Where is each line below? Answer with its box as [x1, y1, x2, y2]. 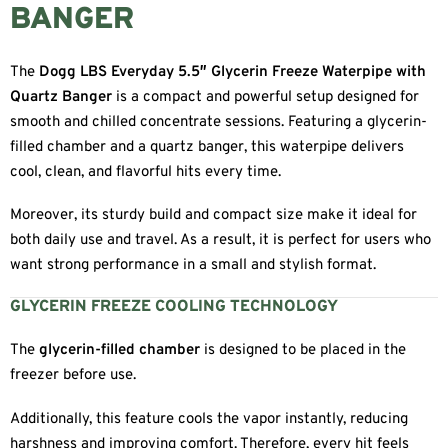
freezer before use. [10, 365, 136, 385]
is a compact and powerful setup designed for [112, 87, 419, 107]
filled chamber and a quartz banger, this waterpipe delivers [10, 137, 404, 157]
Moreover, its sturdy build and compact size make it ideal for [10, 206, 417, 226]
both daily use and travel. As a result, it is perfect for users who [10, 231, 431, 251]
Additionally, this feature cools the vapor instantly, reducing [10, 409, 408, 429]
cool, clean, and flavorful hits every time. [10, 162, 281, 182]
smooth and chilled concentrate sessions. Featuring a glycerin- [10, 112, 427, 132]
